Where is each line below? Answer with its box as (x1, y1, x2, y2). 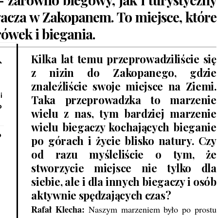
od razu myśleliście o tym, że (31, 147, 217, 162)
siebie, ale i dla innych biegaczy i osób (31, 174, 217, 189)
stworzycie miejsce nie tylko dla (31, 161, 217, 176)
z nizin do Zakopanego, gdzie (31, 65, 217, 80)
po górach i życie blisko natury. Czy (31, 133, 217, 148)
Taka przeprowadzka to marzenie (31, 92, 217, 108)
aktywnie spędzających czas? (31, 188, 171, 203)
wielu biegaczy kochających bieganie (31, 120, 217, 135)
